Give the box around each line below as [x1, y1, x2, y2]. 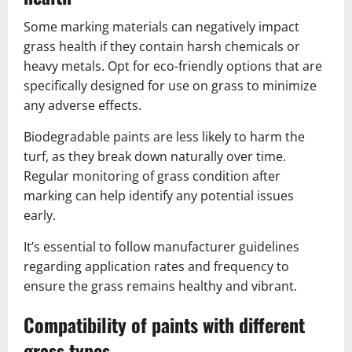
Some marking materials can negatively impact [24, 17, 299, 35]
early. [24, 206, 56, 224]
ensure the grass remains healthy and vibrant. [24, 277, 297, 295]
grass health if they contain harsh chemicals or [24, 37, 300, 55]
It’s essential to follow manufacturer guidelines [24, 237, 299, 255]
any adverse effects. [24, 96, 141, 114]
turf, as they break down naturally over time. [24, 147, 286, 165]
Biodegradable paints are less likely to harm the [24, 127, 305, 145]
